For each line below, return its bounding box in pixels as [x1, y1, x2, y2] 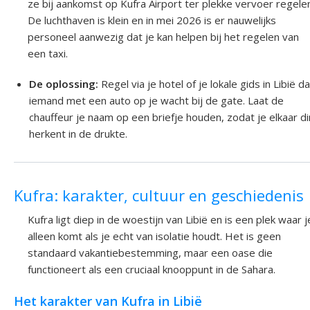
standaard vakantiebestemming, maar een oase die [28, 245, 273, 259]
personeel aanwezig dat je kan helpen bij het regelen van [28, 30, 299, 44]
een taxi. [28, 46, 68, 61]
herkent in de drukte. [29, 127, 128, 141]
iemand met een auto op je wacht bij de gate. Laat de [29, 93, 284, 108]
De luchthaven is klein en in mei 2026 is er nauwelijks [28, 13, 276, 28]
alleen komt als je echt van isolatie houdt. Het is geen [28, 228, 281, 243]
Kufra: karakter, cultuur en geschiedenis [14, 184, 304, 206]
